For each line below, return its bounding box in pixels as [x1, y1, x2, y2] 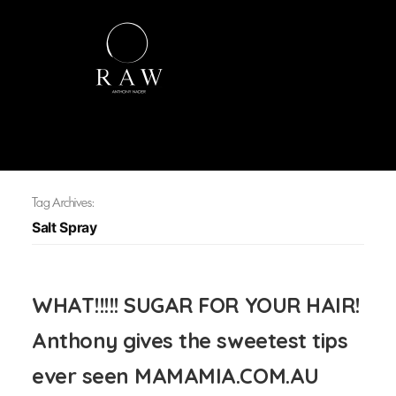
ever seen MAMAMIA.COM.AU [32, 362, 319, 389]
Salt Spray [32, 219, 97, 236]
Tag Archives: [32, 194, 94, 210]
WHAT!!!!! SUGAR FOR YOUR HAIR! [32, 292, 360, 318]
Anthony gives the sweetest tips [32, 327, 348, 354]
